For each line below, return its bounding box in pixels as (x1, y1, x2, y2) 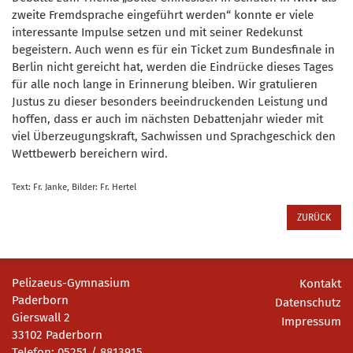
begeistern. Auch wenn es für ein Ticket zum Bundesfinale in (12, 42, 335, 57)
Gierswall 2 (12, 310, 70, 325)
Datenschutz (275, 295, 341, 310)
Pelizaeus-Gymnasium (12, 275, 130, 290)
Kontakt (299, 276, 341, 291)
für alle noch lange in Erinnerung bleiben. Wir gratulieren (12, 76, 318, 91)
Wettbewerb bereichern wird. (12, 146, 168, 161)
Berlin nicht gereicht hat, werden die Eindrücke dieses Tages (12, 59, 333, 74)
